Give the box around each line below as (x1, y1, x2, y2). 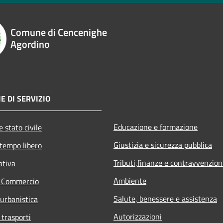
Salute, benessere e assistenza (113, 192, 217, 205)
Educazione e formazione (113, 120, 198, 133)
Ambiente (113, 174, 146, 187)
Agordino (10, 36, 50, 52)
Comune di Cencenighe (10, 24, 108, 40)
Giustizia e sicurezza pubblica (113, 138, 212, 151)
